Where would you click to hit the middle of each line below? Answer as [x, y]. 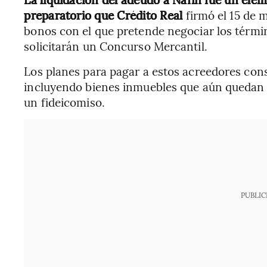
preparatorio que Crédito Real [105, 15]
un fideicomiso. [64, 102]
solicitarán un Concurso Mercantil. [116, 46]
